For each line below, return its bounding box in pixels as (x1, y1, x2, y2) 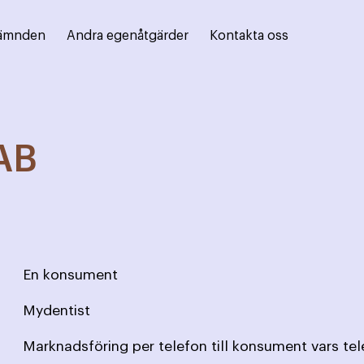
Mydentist (23, 303, 91, 318)
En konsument (23, 267, 119, 282)
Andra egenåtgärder (67, 29, 188, 42)
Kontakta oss (210, 29, 288, 42)
